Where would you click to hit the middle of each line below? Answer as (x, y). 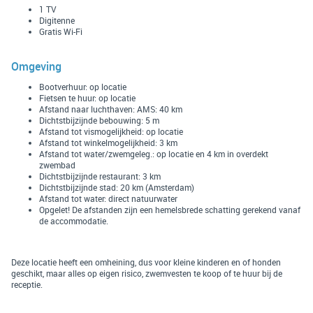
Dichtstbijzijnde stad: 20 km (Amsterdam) (117, 187)
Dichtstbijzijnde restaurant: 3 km (100, 176)
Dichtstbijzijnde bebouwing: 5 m (99, 120)
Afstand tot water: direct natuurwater (109, 198)
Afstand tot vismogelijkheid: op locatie (111, 131)
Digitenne (57, 20)
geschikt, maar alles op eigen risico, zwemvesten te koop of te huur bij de (147, 273)
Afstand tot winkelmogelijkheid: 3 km (108, 142)
